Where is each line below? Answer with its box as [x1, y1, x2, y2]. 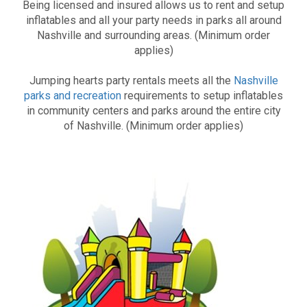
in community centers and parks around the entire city [26, 103, 281, 117]
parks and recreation [24, 88, 121, 102]
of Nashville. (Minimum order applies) [64, 119, 243, 132]
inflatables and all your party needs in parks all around [25, 13, 282, 27]
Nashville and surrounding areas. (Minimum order [37, 28, 270, 42]
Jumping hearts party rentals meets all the [29, 73, 234, 87]
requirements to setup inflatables [121, 88, 283, 102]
